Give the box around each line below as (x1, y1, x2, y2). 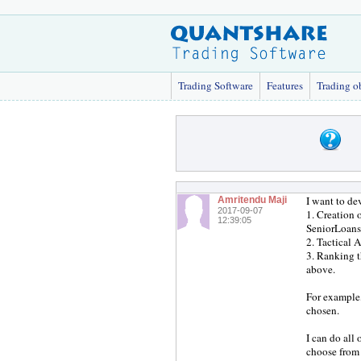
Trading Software (178, 78, 253, 93)
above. (306, 262, 335, 276)
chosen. (306, 303, 339, 317)
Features (267, 78, 303, 93)
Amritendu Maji (218, 194, 287, 205)
